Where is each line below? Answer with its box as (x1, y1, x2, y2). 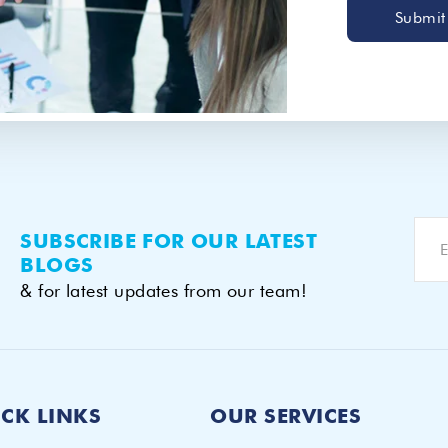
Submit (395, 7, 446, 27)
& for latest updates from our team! (20, 280, 308, 302)
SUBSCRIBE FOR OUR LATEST (20, 229, 317, 254)
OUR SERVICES (210, 404, 362, 429)
